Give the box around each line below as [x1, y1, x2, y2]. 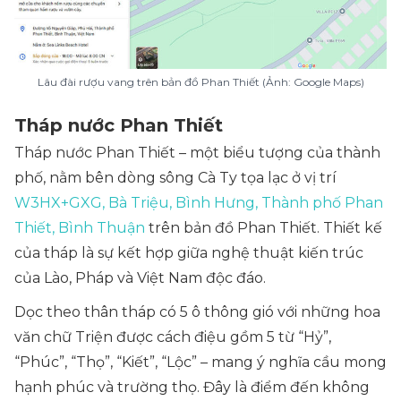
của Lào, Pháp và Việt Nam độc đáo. [14, 269, 269, 286]
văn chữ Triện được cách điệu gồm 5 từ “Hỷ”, [14, 328, 331, 346]
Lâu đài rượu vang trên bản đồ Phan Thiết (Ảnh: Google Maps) [37, 75, 364, 89]
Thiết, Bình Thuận [14, 219, 145, 236]
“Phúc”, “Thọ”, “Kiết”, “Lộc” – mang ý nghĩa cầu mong [14, 354, 387, 371]
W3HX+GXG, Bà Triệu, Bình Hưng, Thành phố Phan [14, 194, 383, 211]
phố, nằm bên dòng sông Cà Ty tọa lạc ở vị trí [14, 169, 337, 186]
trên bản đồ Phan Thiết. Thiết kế [145, 219, 382, 236]
